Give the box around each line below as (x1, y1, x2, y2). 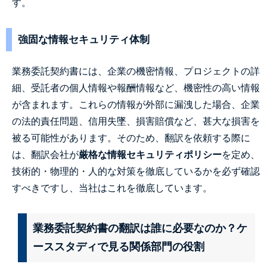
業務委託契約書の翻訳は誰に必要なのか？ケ (33, 222, 247, 234)
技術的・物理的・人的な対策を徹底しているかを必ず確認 (12, 166, 260, 176)
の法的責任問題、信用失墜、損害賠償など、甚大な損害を (12, 116, 260, 126)
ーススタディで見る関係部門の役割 (33, 241, 204, 253)
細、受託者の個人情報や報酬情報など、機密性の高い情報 (12, 83, 260, 93)
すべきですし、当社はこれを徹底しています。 (12, 183, 212, 193)
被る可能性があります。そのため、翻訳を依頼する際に (12, 133, 250, 143)
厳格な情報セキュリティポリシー (79, 150, 222, 160)
